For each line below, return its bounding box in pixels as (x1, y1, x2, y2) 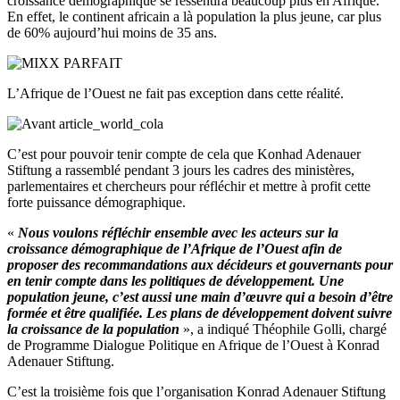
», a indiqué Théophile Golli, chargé (179, 321, 387, 337)
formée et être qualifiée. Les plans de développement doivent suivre (7, 304, 392, 321)
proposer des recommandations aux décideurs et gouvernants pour (7, 256, 393, 272)
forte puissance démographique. (7, 194, 186, 210)
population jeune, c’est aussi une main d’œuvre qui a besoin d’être (7, 288, 393, 304)
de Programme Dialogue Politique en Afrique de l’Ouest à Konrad (7, 337, 379, 353)
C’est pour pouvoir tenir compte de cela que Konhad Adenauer (7, 146, 361, 162)
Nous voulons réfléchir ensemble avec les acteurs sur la (18, 224, 338, 240)
